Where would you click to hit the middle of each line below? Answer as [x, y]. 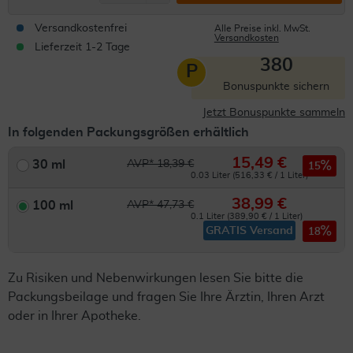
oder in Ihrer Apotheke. [74, 316]
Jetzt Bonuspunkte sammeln [274, 113]
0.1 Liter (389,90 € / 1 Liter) [247, 216]
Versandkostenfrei [81, 28]
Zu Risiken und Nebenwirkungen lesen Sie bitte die [156, 278]
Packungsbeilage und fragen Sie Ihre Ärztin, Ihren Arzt [166, 297]
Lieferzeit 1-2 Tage [82, 47]
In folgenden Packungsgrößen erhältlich [128, 132]
